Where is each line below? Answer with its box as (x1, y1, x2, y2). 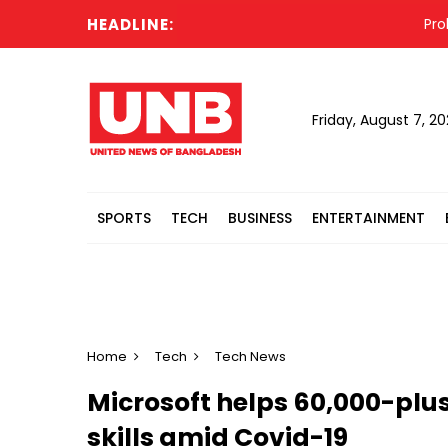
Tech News (215, 347, 286, 366)
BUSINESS (228, 208, 292, 228)
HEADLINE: (87, 14, 174, 35)
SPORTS (97, 208, 151, 228)
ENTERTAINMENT (312, 208, 425, 228)
